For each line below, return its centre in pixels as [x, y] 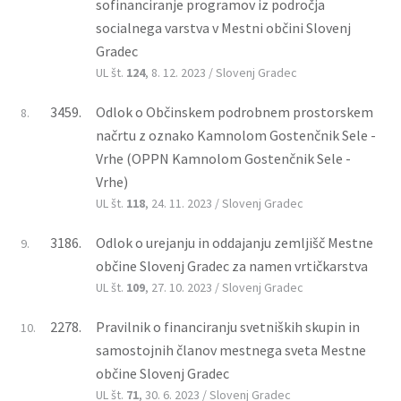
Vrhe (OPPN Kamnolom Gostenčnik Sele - [223, 158]
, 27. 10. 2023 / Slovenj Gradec [224, 287]
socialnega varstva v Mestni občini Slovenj [223, 27]
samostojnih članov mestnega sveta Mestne [231, 350]
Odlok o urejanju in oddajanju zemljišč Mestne [235, 242]
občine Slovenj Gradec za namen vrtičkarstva [232, 265]
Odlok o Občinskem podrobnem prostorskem [235, 111]
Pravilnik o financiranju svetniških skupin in [228, 326]
